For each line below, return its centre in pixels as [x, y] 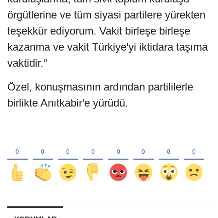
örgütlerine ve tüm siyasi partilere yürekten [106, 15]
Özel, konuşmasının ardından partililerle [100, 87]
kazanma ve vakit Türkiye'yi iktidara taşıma [108, 47]
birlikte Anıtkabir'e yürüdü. [68, 103]
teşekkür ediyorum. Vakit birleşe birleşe [99, 31]
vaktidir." [27, 63]
